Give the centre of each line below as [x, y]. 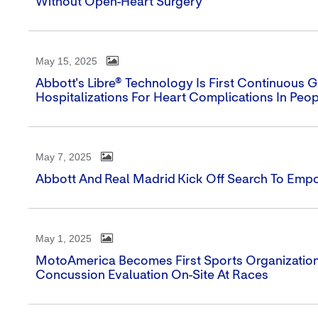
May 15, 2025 [66, 61]
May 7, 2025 [64, 157]
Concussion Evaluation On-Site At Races [152, 275]
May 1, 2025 [64, 238]
